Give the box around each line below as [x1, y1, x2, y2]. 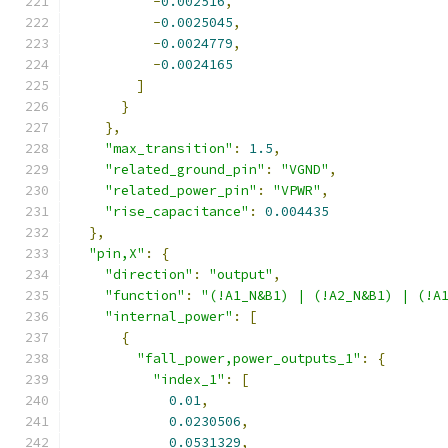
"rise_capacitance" [105, 203, 249, 220]
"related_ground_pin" [105, 161, 265, 178]
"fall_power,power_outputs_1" [137, 350, 361, 367]
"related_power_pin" [105, 182, 257, 199]
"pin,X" [89, 245, 145, 262]
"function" [105, 287, 185, 304]
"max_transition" [105, 140, 233, 157]
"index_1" [153, 371, 225, 388]
